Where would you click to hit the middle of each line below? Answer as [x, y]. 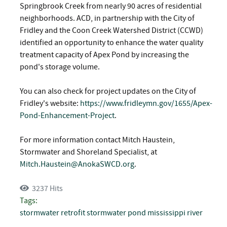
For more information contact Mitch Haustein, [97, 140]
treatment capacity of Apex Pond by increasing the [104, 55]
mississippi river [175, 213]
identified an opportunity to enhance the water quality [111, 43]
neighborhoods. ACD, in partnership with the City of [107, 18]
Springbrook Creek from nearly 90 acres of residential [111, 6]
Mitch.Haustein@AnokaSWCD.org [77, 164]
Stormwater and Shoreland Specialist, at [88, 152]
